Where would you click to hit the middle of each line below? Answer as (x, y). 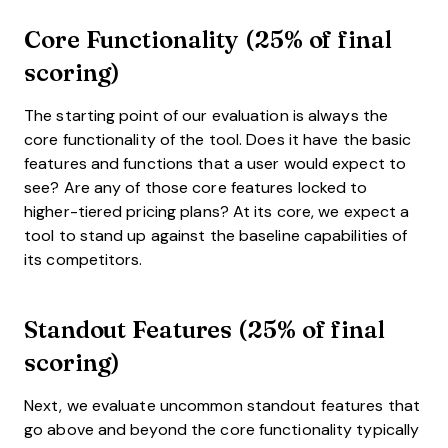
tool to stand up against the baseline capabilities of (216, 235)
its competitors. (83, 259)
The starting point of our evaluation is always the (206, 115)
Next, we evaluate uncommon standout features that (222, 405)
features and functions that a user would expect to (215, 163)
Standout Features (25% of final (204, 328)
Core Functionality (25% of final (208, 38)
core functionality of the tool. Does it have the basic (218, 139)
